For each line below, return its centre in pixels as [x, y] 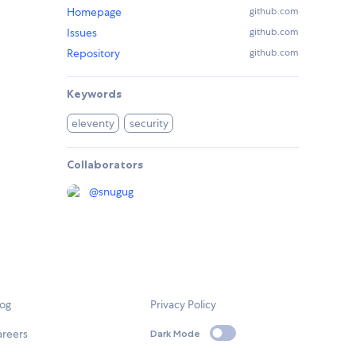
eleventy [93, 124]
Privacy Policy [184, 305]
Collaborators [105, 165]
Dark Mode [176, 333]
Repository [93, 54]
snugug [116, 192]
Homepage [94, 12]
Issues [82, 33]
